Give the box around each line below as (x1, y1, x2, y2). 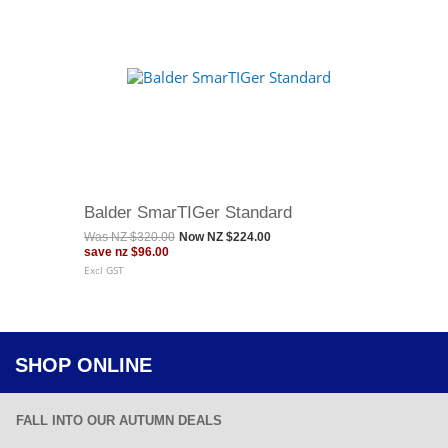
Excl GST (84, 263, 124, 277)
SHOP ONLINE (15, 354, 152, 376)
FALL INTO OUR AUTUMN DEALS (16, 413, 222, 428)
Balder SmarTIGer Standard (84, 203, 292, 221)
